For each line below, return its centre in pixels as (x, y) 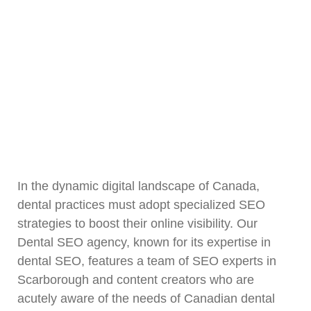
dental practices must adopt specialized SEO (141, 205)
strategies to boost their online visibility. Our (137, 224)
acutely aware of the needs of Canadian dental (146, 299)
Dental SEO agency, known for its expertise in (144, 242)
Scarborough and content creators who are (136, 280)
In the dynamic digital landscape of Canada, (138, 186)
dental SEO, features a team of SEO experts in (147, 261)
